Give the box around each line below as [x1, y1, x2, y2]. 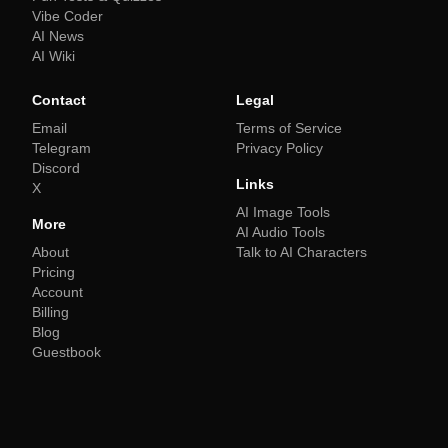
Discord [32, 160, 80, 176]
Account [32, 284, 83, 300]
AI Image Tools [236, 204, 330, 220]
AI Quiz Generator [15, 420, 142, 437]
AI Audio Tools [236, 224, 325, 240]
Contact [32, 92, 86, 108]
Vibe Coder [32, 8, 103, 24]
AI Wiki [32, 48, 75, 64]
